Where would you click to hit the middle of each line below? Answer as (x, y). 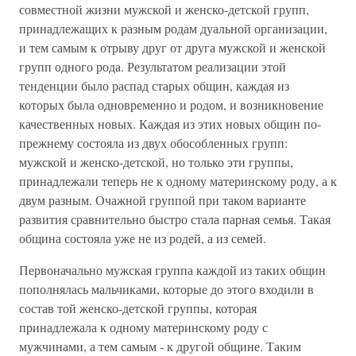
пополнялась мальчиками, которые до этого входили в (166, 289)
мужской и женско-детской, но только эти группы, (156, 162)
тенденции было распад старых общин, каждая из (154, 85)
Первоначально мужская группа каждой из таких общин (172, 270)
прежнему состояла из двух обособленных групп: (153, 143)
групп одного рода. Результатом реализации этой (153, 66)
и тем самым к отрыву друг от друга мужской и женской (172, 47)
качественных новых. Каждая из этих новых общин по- (170, 124)
